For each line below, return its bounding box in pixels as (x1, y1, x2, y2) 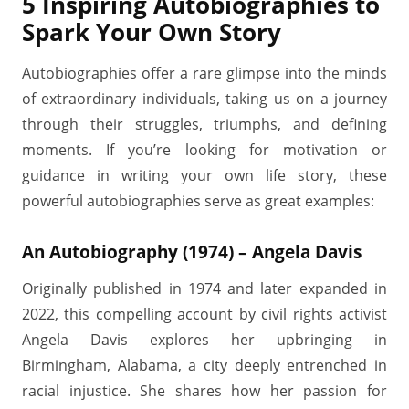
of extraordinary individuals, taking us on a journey (22, 89, 387, 109)
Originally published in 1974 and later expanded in (22, 278, 387, 299)
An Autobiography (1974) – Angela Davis (22, 239, 362, 264)
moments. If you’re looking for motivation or (22, 140, 387, 160)
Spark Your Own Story (22, 16, 281, 48)
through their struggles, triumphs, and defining (22, 114, 387, 134)
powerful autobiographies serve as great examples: (22, 191, 374, 211)
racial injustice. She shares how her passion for (22, 381, 387, 401)
